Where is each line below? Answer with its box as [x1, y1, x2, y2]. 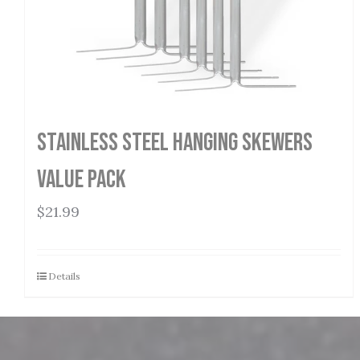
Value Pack [37, 164, 126, 194]
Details [48, 269, 80, 282]
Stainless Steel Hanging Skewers [37, 127, 313, 157]
